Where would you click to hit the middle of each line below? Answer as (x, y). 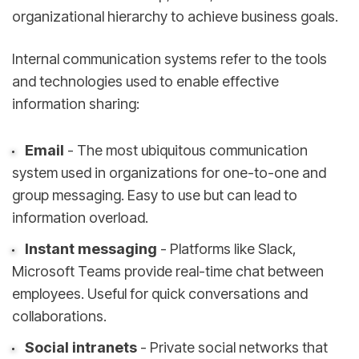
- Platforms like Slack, (226, 249)
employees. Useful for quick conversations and (160, 294)
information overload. (80, 218)
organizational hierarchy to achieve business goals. (175, 16)
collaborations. (59, 317)
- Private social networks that (232, 347)
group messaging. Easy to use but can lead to (155, 196)
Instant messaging (91, 249)
